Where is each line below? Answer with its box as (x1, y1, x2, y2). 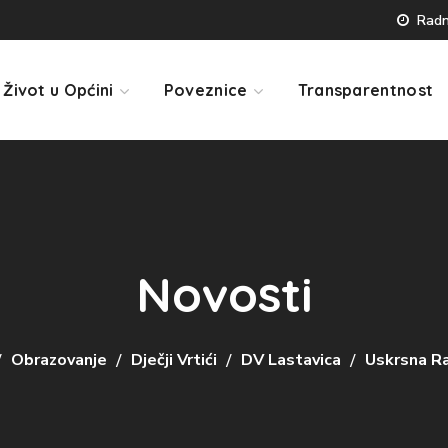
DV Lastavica (241, 349, 341, 371)
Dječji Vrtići (131, 349, 217, 371)
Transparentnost (297, 80, 434, 100)
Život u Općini (3, 80, 114, 100)
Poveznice (163, 80, 248, 100)
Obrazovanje (11, 349, 107, 371)
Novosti (135, 264, 313, 324)
